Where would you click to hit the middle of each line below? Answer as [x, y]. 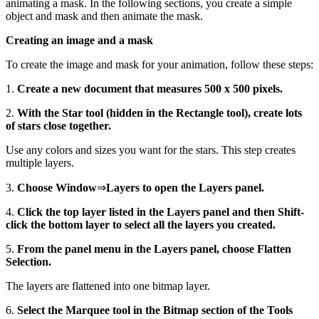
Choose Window [57, 187]
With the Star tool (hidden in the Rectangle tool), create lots [159, 113]
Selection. [28, 261]
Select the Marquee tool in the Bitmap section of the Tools [155, 310]
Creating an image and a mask [79, 40]
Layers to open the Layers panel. [185, 187]
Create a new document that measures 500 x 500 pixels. [150, 88]
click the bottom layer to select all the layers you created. [141, 224]
